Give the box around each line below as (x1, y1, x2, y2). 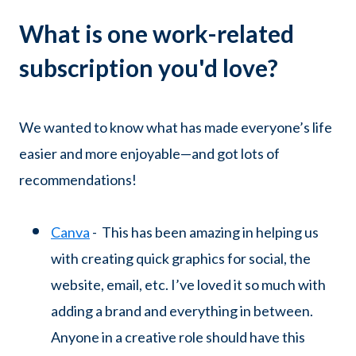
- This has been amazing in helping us (90, 223, 319, 242)
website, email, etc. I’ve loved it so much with (51, 276, 326, 294)
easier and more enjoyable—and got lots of (19, 144, 280, 162)
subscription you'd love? (19, 53, 283, 83)
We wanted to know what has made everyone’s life (19, 118, 332, 136)
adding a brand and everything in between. (51, 302, 313, 320)
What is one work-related (19, 19, 294, 48)
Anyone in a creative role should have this (51, 328, 305, 346)
